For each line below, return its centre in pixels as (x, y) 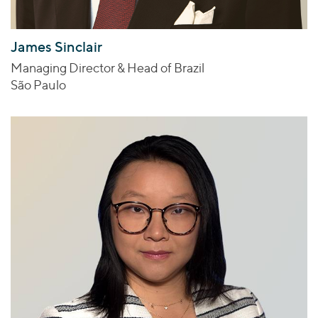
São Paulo (38, 85)
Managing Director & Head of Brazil (108, 68)
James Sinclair (56, 47)
